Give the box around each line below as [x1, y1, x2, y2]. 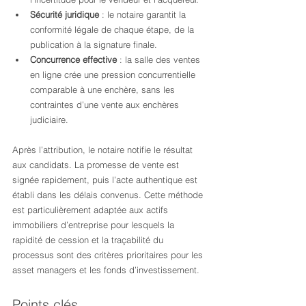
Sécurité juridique [30, 9, 99, 20]
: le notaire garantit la [99, 9, 189, 20]
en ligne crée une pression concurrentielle [30, 69, 198, 80]
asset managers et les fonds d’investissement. [12, 264, 199, 275]
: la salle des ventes [117, 54, 203, 65]
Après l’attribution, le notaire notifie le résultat [12, 144, 195, 155]
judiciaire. [30, 114, 68, 125]
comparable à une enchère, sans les [30, 84, 178, 95]
